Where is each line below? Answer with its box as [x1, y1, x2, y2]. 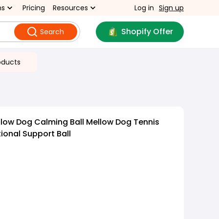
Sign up [159, 3, 184, 13]
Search [40, 27, 64, 37]
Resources [53, 3, 88, 13]
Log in [134, 3, 154, 13]
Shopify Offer [121, 26, 173, 37]
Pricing [22, 3, 45, 13]
